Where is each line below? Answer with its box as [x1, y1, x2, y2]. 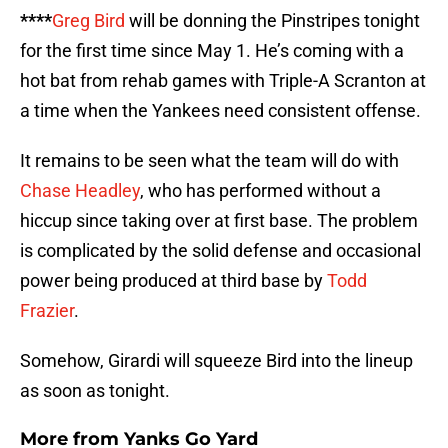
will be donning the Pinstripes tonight [125, 10, 420, 32]
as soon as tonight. [20, 380, 170, 402]
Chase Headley [20, 180, 140, 202]
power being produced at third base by [20, 270, 327, 292]
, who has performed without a [140, 180, 381, 202]
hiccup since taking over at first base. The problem [20, 210, 418, 232]
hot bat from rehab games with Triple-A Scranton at [20, 70, 426, 92]
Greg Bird [52, 10, 125, 32]
